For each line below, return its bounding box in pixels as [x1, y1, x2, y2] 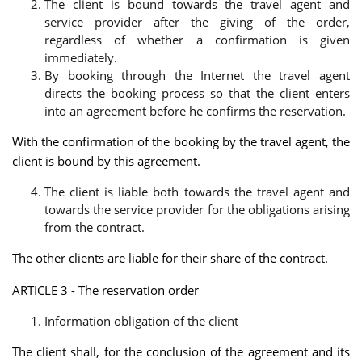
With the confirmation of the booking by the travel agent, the [12, 133, 350, 150]
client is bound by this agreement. [12, 153, 200, 170]
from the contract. [44, 219, 145, 236]
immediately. [44, 48, 117, 65]
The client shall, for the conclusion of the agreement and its [12, 343, 350, 360]
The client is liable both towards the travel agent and [44, 183, 350, 200]
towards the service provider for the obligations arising [44, 201, 350, 218]
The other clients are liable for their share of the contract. [12, 250, 328, 267]
